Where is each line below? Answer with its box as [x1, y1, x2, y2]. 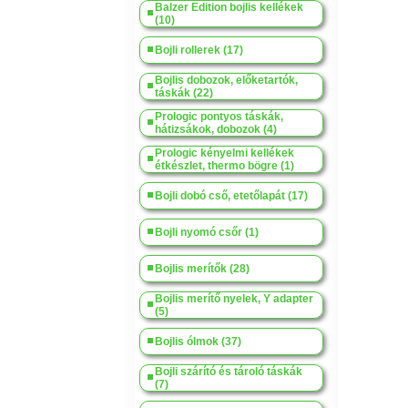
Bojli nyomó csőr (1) [155, 226, 259, 239]
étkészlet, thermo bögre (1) [155, 159, 294, 172]
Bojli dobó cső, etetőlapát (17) [155, 189, 308, 202]
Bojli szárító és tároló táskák [155, 365, 302, 378]
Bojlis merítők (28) [155, 262, 250, 275]
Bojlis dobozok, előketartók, [155, 74, 298, 87]
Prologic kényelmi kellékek [155, 147, 294, 159]
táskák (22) [155, 87, 213, 99]
